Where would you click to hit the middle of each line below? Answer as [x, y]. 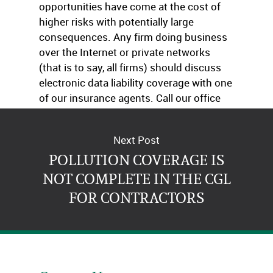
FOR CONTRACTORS [136, 197]
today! [54, 113]
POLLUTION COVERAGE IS [136, 160]
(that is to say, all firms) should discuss [130, 67]
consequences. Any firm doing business [133, 37]
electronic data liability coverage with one [136, 83]
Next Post [136, 140]
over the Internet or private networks [125, 52]
